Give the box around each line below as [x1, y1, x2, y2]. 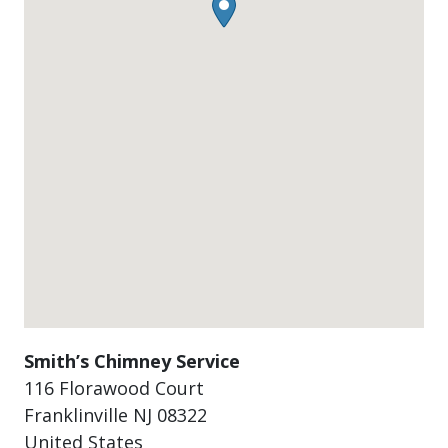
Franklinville [24, 403, 133, 427]
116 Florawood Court [24, 376, 204, 400]
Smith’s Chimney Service [24, 349, 240, 373]
